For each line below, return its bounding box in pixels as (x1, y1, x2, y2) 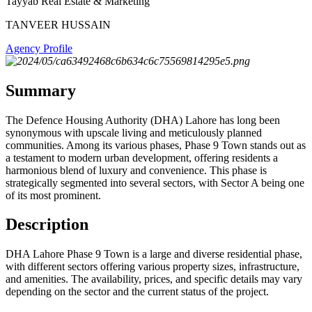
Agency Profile (6, 42, 72, 54)
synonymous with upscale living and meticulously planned (6, 126, 262, 139)
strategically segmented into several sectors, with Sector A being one (6, 176, 304, 189)
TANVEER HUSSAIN (6, 18, 111, 31)
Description (6, 215, 88, 234)
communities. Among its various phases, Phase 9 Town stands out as (6, 139, 306, 151)
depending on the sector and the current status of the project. (6, 286, 269, 298)
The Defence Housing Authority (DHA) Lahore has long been (6, 114, 280, 126)
